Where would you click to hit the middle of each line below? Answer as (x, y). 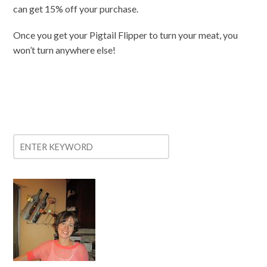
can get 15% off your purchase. (76, 8)
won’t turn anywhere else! (65, 49)
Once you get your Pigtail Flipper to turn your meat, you (126, 35)
